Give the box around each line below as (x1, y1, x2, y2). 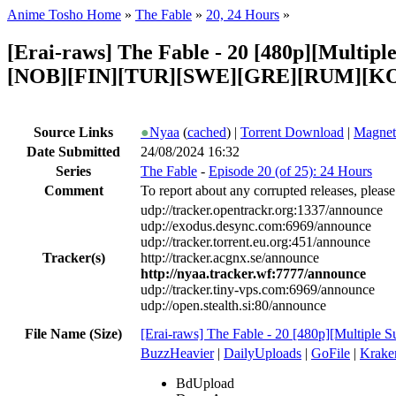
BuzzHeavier (141, 345, 214, 361)
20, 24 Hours (206, 7, 279, 22)
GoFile (311, 345, 350, 361)
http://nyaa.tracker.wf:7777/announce (141, 265, 366, 281)
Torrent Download (240, 124, 344, 140)
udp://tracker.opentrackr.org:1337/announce (141, 202, 383, 217)
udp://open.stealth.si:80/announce (141, 297, 326, 313)
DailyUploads (224, 345, 301, 361)
